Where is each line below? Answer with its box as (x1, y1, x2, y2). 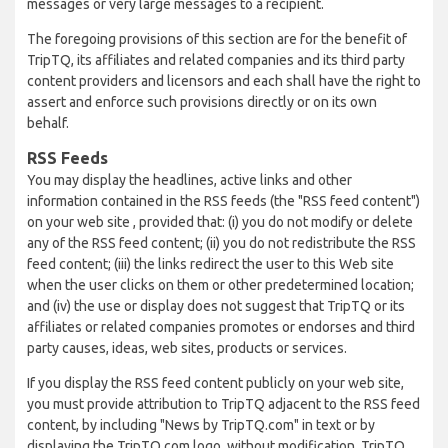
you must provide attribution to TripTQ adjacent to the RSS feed (27, 396, 420, 412)
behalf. (27, 115, 69, 131)
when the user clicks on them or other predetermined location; (27, 277, 414, 293)
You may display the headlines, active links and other (27, 172, 352, 188)
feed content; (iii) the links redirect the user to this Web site (27, 256, 394, 272)
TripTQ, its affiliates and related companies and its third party (27, 52, 405, 68)
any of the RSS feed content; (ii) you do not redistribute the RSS (27, 235, 416, 251)
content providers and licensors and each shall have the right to (27, 73, 421, 89)
